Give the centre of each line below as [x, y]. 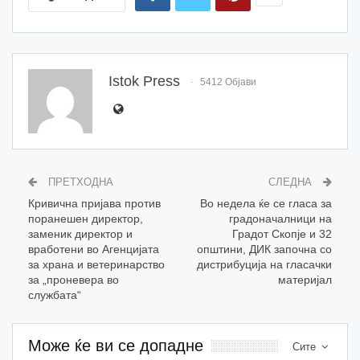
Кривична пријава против [94, 203]
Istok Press [144, 81]
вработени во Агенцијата [94, 249]
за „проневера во [74, 279]
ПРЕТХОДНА [79, 182]
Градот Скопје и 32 [282, 233]
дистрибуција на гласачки [264, 264]
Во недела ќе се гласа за [266, 203]
